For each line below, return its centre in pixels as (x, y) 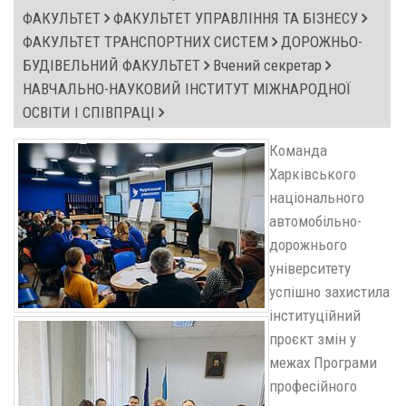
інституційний (315, 315)
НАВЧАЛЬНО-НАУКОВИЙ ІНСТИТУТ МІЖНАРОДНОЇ (187, 88)
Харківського (313, 174)
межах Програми (323, 362)
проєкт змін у (313, 339)
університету (310, 268)
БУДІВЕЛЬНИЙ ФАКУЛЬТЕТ (113, 65)
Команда (298, 150)
